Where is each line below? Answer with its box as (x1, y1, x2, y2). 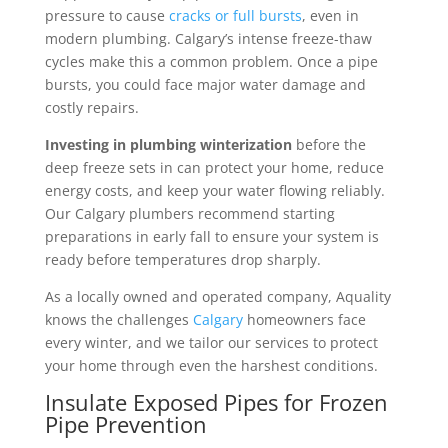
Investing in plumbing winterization (44, 134, 292, 154)
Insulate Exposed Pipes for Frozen (44, 386, 388, 417)
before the (291, 134, 366, 154)
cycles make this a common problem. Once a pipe (44, 51, 378, 71)
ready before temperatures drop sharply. (44, 249, 325, 269)
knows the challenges (44, 309, 193, 329)
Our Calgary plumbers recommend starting (44, 203, 335, 223)
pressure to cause (44, 5, 169, 25)
